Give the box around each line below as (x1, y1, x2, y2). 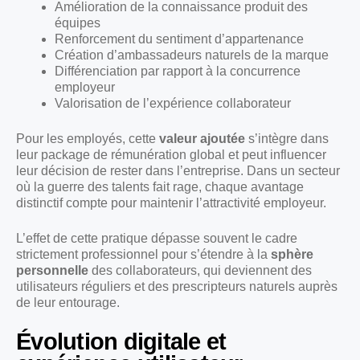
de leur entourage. (16, 295, 120, 309)
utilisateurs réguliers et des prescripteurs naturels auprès (16, 279, 337, 293)
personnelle (16, 263, 88, 277)
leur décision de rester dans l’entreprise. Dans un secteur (16, 163, 340, 178)
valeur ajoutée (159, 131, 245, 145)
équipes (55, 15, 100, 30)
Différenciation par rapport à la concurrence (55, 63, 301, 78)
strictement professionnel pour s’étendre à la (16, 247, 271, 261)
